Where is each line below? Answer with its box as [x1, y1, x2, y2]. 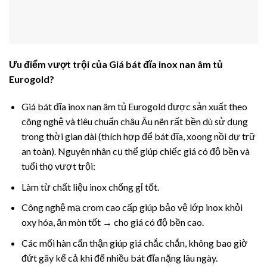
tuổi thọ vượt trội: [21, 160, 95, 172]
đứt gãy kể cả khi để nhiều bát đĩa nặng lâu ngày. [21, 252, 218, 263]
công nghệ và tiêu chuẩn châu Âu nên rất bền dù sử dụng [21, 116, 248, 127]
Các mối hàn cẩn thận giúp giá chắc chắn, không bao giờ [21, 237, 248, 249]
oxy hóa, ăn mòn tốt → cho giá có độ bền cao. [21, 216, 204, 228]
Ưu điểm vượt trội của [9, 58, 109, 70]
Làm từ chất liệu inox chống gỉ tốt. [21, 181, 159, 193]
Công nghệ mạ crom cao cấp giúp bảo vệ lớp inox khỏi [21, 201, 243, 213]
